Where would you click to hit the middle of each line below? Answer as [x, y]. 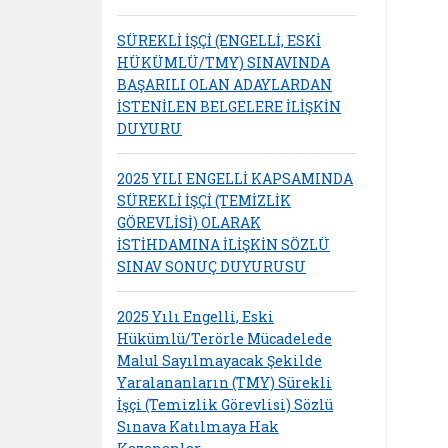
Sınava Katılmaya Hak [198, 426]
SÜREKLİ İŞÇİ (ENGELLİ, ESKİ [219, 40]
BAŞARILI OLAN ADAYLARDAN [224, 84]
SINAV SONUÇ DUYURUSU [211, 266]
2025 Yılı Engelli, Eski [195, 316]
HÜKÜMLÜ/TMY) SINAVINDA [223, 62]
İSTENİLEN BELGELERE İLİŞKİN [229, 106]
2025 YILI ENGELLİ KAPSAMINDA [235, 178]
